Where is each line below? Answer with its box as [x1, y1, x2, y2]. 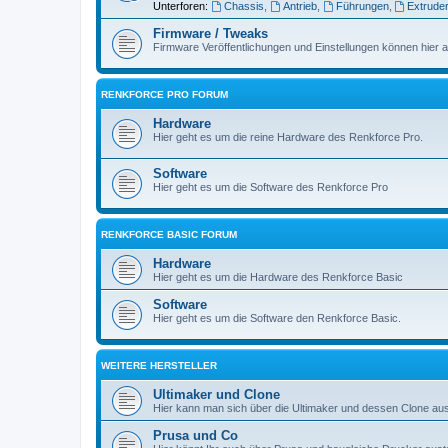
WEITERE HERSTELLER [101, 359, 217, 371]
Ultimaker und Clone [153, 386, 280, 402]
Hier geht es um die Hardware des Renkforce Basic [153, 270, 403, 283]
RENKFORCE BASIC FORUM [101, 228, 237, 240]
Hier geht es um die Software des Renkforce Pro [153, 180, 388, 193]
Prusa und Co [153, 427, 238, 443]
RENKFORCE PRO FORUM [101, 88, 228, 100]
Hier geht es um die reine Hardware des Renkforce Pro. [153, 130, 423, 143]
